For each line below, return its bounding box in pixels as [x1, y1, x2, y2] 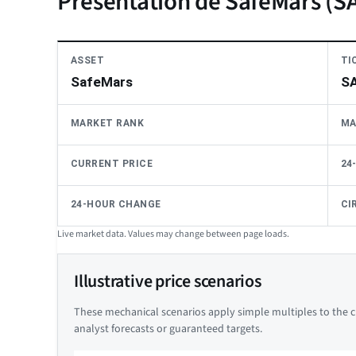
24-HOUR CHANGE [71, 199, 161, 211]
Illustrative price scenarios [74, 269, 261, 295]
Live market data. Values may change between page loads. [57, 227, 289, 242]
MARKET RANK [71, 118, 145, 130]
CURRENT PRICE [71, 158, 153, 170]
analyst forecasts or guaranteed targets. [74, 321, 262, 338]
